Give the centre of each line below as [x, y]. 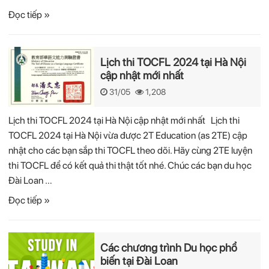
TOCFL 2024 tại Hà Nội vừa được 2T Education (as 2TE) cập [128, 135]
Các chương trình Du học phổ [169, 247]
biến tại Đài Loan [139, 261]
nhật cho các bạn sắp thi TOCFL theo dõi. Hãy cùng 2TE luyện [131, 150]
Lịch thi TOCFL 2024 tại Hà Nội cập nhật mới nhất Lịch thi [124, 120]
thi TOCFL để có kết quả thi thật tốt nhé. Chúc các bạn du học [130, 165]
